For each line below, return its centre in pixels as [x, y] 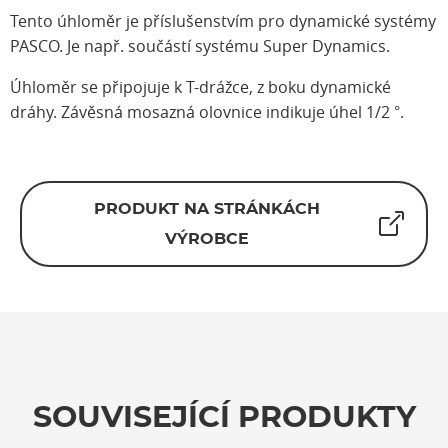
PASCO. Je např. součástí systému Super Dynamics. [200, 46]
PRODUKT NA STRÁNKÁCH [206, 209]
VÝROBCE [206, 239]
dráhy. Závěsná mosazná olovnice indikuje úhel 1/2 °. [207, 112]
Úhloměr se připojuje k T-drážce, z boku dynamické [200, 87]
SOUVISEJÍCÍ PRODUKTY [224, 417]
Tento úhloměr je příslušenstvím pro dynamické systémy [223, 21]
